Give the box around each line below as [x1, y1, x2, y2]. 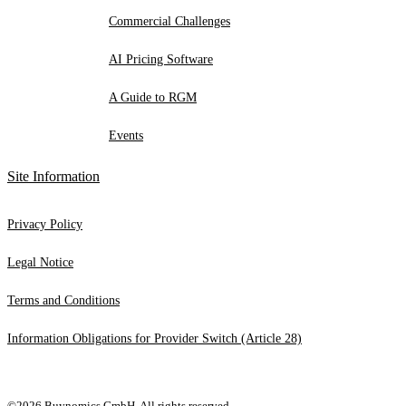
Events [109, 128, 143, 142]
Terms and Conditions [7, 293, 120, 307]
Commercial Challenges [109, 14, 230, 28]
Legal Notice [7, 255, 73, 269]
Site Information [7, 168, 100, 184]
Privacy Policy [7, 217, 82, 231]
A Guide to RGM [109, 90, 197, 104]
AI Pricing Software [109, 52, 213, 66]
